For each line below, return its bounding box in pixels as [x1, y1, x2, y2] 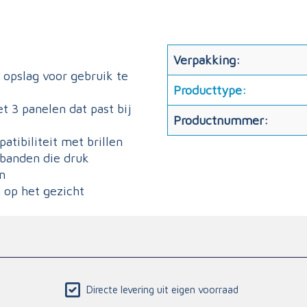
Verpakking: [173, 52, 241, 67]
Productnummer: [173, 112, 269, 127]
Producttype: [173, 82, 247, 97]
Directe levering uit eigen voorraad [86, 284, 238, 295]
